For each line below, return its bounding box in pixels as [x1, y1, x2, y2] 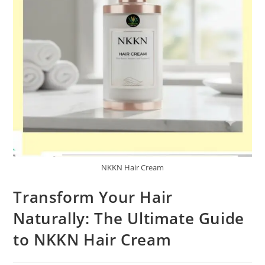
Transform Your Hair [13, 186, 173, 208]
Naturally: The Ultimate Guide [13, 207, 244, 229]
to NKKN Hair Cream [13, 228, 172, 250]
